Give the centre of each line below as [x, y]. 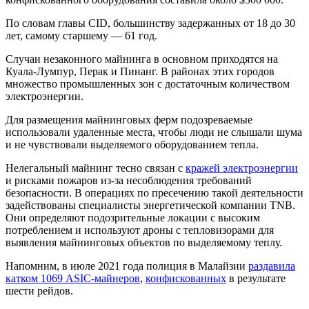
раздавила [272, 266]
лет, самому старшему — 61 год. [81, 35]
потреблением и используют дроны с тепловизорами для [140, 230]
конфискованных [186, 278]
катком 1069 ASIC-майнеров [73, 278]
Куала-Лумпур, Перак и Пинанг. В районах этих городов [140, 71]
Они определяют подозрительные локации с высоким [133, 217]
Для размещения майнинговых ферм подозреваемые [129, 119]
